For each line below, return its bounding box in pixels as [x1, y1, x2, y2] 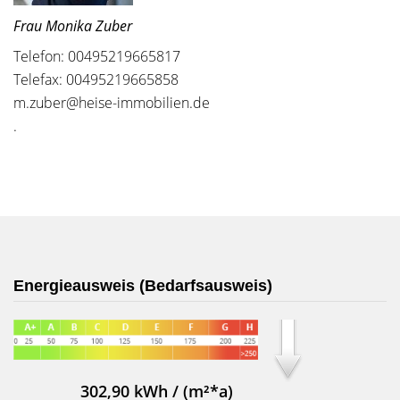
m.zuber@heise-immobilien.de [13, 93, 210, 112]
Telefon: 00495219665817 [13, 46, 180, 66]
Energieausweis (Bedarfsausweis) [13, 277, 272, 295]
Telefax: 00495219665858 [13, 70, 179, 89]
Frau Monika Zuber [13, 16, 132, 36]
